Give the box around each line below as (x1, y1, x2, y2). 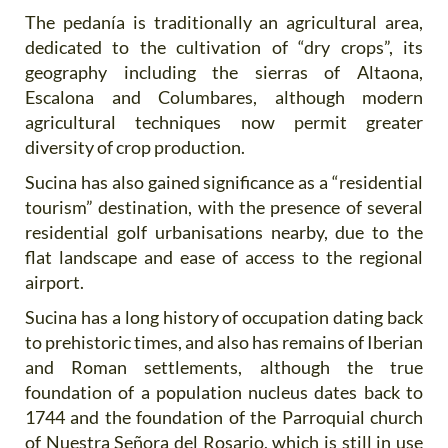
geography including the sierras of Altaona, (25, 61, 423, 84)
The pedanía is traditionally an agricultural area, (25, 11, 423, 34)
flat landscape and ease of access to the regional (25, 246, 423, 269)
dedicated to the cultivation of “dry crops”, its (25, 36, 423, 59)
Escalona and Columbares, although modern (25, 86, 423, 109)
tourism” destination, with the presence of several (25, 196, 423, 219)
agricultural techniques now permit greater (25, 111, 423, 134)
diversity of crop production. (25, 136, 245, 159)
